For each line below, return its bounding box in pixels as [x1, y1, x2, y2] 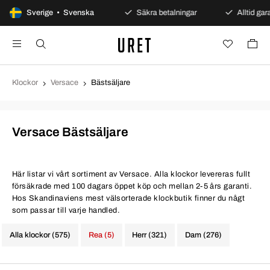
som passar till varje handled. [12, 206, 121, 215]
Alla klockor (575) [10, 230, 71, 239]
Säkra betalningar [130, 8, 193, 17]
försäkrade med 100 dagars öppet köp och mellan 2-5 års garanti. [12, 182, 252, 190]
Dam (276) [184, 230, 222, 239]
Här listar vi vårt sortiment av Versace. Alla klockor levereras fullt [12, 170, 251, 178]
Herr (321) [132, 230, 168, 239]
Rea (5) [88, 230, 115, 239]
